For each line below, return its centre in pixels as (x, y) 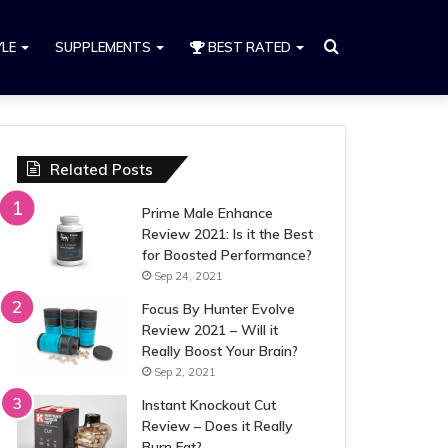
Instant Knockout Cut (209, 405)
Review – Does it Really (218, 426)
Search (362, 46)
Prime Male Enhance (208, 213)
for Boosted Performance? (227, 255)
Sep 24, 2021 (189, 276)
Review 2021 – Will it (210, 330)
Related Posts (102, 169)
